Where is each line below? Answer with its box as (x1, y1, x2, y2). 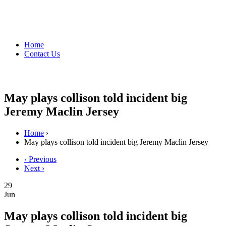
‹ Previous (24, 154, 56, 163)
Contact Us (24, 49, 60, 58)
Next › (24, 163, 44, 173)
